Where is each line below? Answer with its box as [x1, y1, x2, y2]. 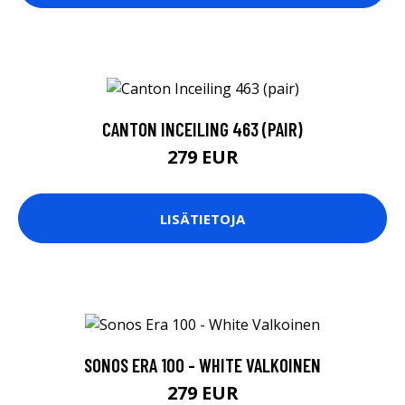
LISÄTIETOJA [160, 209, 245, 228]
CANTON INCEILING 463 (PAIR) [102, 118, 303, 141]
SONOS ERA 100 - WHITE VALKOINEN [84, 353, 321, 376]
